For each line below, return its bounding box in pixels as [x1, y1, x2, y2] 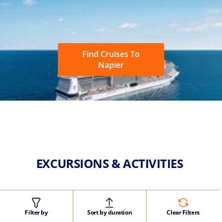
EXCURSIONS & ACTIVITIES [36, 155, 186, 171]
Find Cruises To [82, 48, 140, 59]
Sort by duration [87, 208, 132, 217]
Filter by [25, 208, 48, 217]
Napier [98, 59, 124, 70]
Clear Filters [166, 208, 200, 217]
